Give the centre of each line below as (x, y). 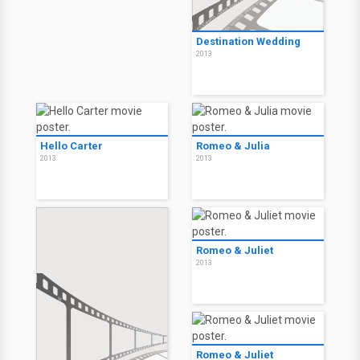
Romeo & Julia (233, 145)
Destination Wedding (248, 41)
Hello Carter (72, 145)
